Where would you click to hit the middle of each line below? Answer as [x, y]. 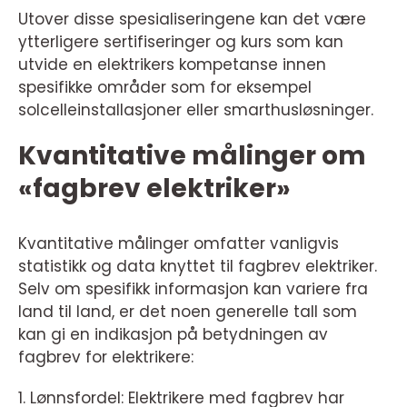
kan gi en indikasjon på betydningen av [173, 335]
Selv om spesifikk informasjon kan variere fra [193, 289]
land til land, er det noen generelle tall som [188, 312]
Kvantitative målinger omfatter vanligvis [179, 244]
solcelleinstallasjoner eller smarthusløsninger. [196, 110]
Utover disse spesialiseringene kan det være [192, 20]
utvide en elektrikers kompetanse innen [172, 65]
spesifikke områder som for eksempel [165, 88]
